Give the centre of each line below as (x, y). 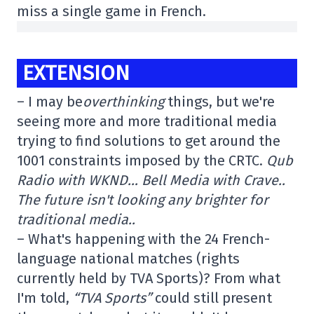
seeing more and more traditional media (147, 121)
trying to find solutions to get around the (149, 141)
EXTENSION (76, 73)
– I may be (50, 101)
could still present (213, 298)
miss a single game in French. (111, 11)
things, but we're (221, 101)
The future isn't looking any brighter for (143, 199)
